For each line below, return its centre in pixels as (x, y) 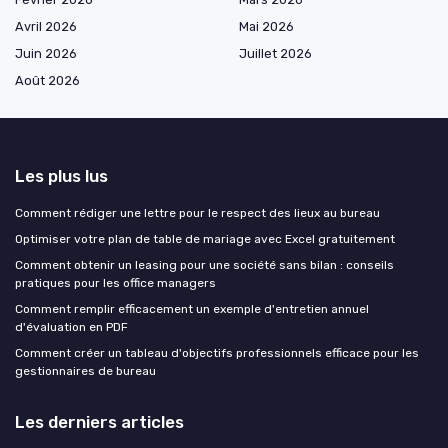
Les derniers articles (99, 421)
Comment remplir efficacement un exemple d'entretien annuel (192, 308)
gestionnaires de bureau (85, 370)
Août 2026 (47, 80)
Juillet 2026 (275, 53)
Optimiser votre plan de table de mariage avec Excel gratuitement (205, 238)
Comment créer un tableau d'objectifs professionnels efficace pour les (217, 352)
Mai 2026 (266, 26)
